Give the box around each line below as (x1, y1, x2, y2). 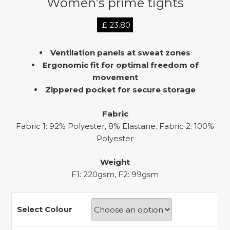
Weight (100, 157, 130, 167)
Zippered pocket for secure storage (45, 85, 196, 94)
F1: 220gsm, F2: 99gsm (71, 169, 159, 179)
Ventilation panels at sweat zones (50, 48, 190, 57)
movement (92, 72, 138, 82)
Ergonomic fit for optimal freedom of (42, 60, 199, 70)
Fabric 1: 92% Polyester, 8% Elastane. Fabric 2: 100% (16, 121, 214, 131)
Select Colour (17, 204, 73, 214)
